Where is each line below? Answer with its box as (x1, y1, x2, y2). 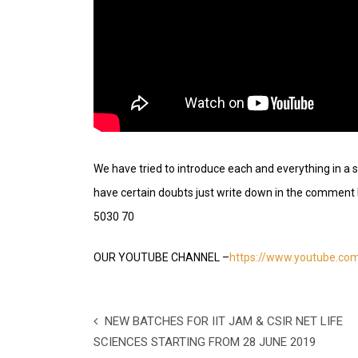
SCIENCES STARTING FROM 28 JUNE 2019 (93, 334, 316, 349)
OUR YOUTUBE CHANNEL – (93, 250, 229, 264)
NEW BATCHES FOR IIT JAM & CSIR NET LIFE (101, 313, 343, 328)
